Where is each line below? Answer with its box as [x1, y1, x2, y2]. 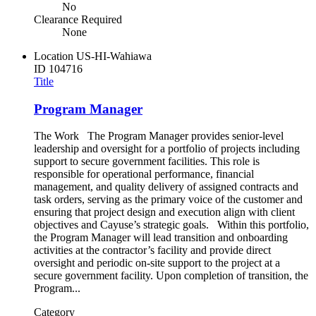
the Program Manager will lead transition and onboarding [34, 231, 288, 244]
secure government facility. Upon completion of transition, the [34, 269, 308, 282]
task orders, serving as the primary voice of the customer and [34, 193, 303, 206]
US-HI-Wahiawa [76, 49, 152, 62]
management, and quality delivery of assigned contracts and [34, 181, 298, 193]
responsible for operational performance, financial [34, 168, 254, 181]
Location [34, 49, 73, 62]
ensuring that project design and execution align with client [34, 206, 295, 219]
